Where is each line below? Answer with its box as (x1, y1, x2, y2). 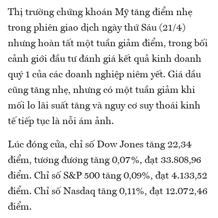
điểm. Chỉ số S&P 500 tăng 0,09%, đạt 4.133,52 (8, 171, 207, 181)
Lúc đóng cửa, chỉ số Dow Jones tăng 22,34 (8, 140, 192, 150)
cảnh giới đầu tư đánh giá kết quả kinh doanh (8, 54, 201, 64)
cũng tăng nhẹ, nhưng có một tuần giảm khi (8, 85, 195, 95)
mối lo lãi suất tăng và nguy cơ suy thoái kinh (8, 101, 200, 111)
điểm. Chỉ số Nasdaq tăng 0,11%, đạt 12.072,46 (8, 186, 207, 197)
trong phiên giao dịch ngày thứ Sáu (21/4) (8, 23, 185, 33)
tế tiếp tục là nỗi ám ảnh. (8, 116, 114, 127)
